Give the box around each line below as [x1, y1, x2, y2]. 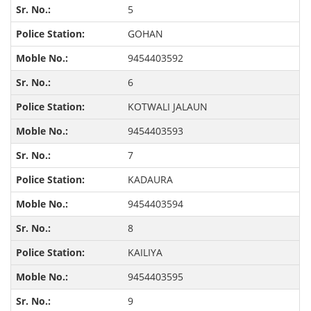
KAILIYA [127, 246, 162, 260]
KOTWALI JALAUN [127, 100, 208, 114]
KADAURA [127, 173, 173, 187]
